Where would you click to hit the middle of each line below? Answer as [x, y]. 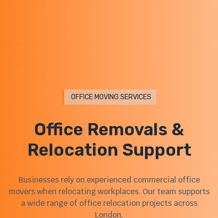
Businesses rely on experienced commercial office [109, 180]
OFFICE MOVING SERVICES [111, 97]
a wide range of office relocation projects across [109, 203]
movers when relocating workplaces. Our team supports [109, 191]
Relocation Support [109, 150]
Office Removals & [109, 129]
